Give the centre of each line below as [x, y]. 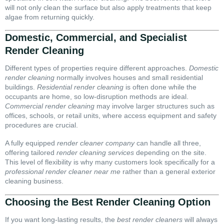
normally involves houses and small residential [129, 78]
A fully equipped [31, 143]
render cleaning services [95, 153]
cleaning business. [34, 181]
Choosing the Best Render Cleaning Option [108, 202]
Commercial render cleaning [50, 106]
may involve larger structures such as [154, 106]
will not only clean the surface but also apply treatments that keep [108, 7]
